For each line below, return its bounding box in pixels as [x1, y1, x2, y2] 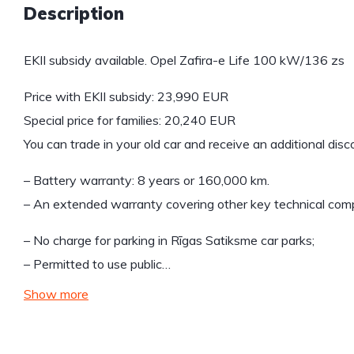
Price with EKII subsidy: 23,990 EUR [24, 88, 228, 105]
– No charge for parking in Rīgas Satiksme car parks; [24, 232, 314, 249]
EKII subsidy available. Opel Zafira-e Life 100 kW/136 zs [24, 52, 345, 69]
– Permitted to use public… [24, 256, 171, 273]
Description [24, 2, 124, 25]
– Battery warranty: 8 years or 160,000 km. [24, 172, 269, 189]
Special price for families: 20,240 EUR [24, 112, 235, 129]
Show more [24, 286, 88, 303]
